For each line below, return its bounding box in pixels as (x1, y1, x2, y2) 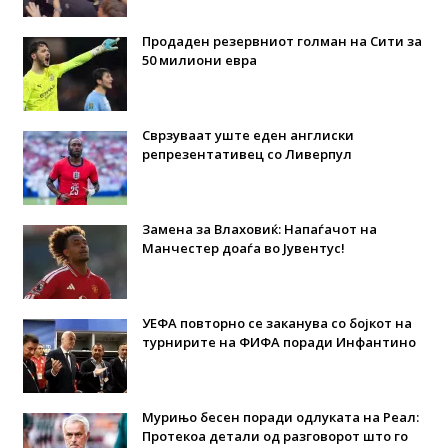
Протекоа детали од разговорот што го (141, 426, 408, 445)
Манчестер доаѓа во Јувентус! (141, 238, 345, 257)
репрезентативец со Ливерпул (141, 144, 352, 163)
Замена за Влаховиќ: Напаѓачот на (141, 219, 377, 238)
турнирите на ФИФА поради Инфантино (141, 332, 416, 351)
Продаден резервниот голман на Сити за (141, 31, 422, 50)
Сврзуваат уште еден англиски (141, 125, 354, 144)
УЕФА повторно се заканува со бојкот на (141, 313, 412, 332)
